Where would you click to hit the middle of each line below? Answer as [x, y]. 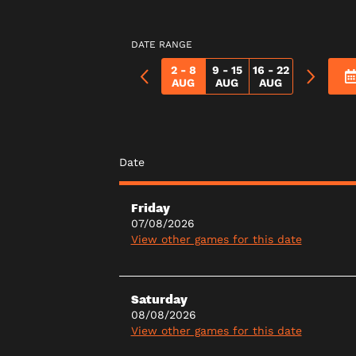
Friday [150, 208]
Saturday [159, 299]
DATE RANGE [161, 45]
